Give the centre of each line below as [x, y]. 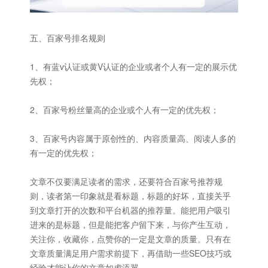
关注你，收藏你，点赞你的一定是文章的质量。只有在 [130, 239]
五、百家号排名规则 [68, 38]
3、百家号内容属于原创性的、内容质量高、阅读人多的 [133, 138]
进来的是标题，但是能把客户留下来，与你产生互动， [130, 225]
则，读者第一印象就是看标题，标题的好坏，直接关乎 [130, 196]
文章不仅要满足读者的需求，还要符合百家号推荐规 [126, 182]
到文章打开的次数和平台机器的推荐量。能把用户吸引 [130, 210]
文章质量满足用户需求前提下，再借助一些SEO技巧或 [131, 253]
